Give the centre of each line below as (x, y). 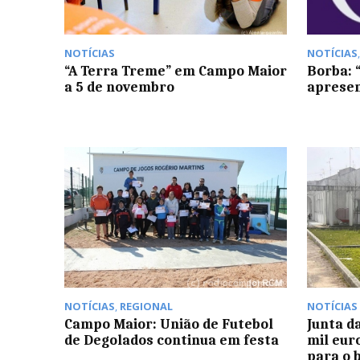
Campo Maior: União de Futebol (169, 323)
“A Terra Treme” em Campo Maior (176, 71)
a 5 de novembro (119, 87)
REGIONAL (146, 306)
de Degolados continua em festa (172, 340)
